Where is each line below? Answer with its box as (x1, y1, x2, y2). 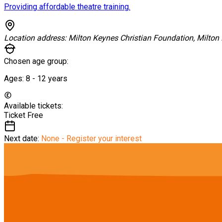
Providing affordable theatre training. (4, 1, 130, 11)
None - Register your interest (41, 133, 142, 143)
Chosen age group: (4, 56, 68, 66)
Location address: (4, 33, 68, 43)
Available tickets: (4, 101, 63, 111)
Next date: (4, 133, 41, 143)
